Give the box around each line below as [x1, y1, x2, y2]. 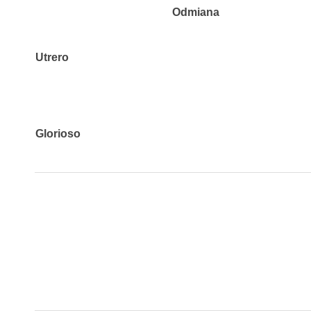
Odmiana [172, 6, 219, 18]
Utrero [35, 51, 69, 63]
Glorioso [35, 127, 81, 140]
